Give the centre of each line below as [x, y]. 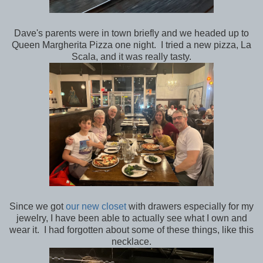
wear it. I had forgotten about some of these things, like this [131, 230]
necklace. [131, 241]
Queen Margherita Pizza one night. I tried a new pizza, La [131, 45]
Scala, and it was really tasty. [131, 56]
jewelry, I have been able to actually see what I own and [131, 218]
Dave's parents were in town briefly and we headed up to [131, 33]
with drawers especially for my [190, 206]
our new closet [96, 206]
